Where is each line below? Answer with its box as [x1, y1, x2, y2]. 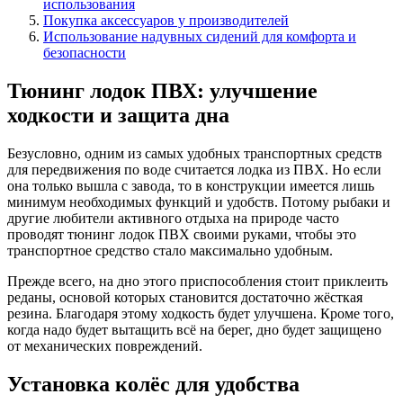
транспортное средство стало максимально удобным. [7, 242, 333, 258]
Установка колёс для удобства [7, 372, 300, 396]
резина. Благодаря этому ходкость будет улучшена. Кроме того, [7, 305, 394, 321]
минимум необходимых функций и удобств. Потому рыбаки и [7, 193, 390, 210]
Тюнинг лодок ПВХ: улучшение [7, 78, 318, 103]
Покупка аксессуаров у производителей [43, 12, 289, 28]
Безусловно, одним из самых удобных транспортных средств [7, 145, 382, 161]
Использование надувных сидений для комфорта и [43, 28, 356, 44]
